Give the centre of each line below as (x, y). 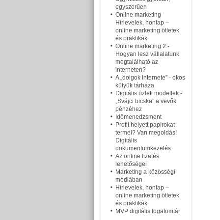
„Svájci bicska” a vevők (146, 101)
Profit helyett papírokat (145, 125)
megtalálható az (137, 62)
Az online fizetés (137, 156)
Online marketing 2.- (142, 46)
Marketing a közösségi (145, 172)
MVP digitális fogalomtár (148, 211)
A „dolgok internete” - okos (150, 78)
